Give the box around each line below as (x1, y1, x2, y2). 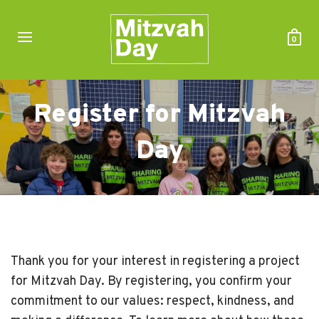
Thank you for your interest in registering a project (11, 253, 300, 270)
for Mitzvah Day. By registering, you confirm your (11, 273, 292, 290)
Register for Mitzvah (33, 99, 286, 132)
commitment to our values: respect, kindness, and (11, 293, 294, 310)
